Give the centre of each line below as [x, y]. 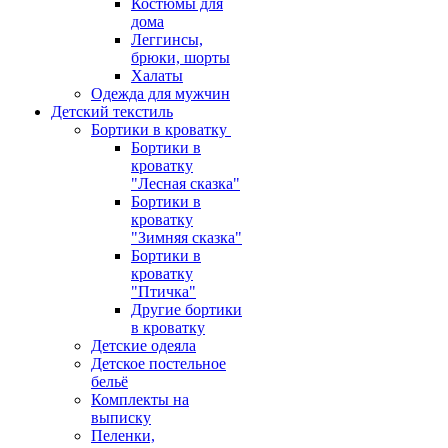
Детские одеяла [143, 345]
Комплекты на [140, 399]
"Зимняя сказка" [186, 237]
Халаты [157, 75]
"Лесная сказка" [185, 183]
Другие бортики [186, 309]
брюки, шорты [180, 57]
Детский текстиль [112, 111]
